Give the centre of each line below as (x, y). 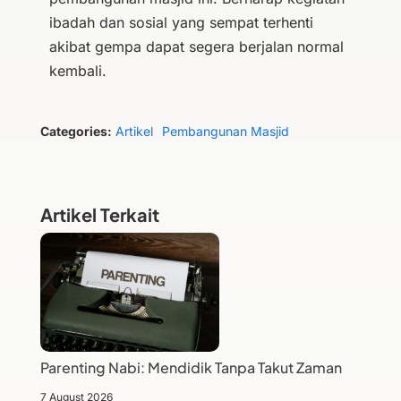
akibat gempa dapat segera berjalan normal (196, 47)
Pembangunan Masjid (225, 131)
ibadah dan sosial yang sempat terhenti (181, 22)
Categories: (76, 131)
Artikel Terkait (99, 214)
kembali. (77, 71)
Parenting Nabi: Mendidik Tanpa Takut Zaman (191, 368)
